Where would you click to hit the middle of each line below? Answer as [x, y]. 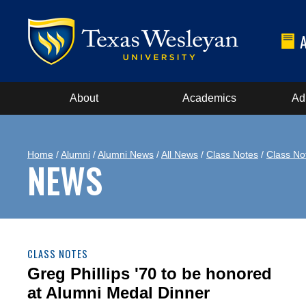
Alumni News [126, 154]
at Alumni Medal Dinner [119, 293]
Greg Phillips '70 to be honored [150, 274]
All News [180, 154]
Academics [209, 98]
